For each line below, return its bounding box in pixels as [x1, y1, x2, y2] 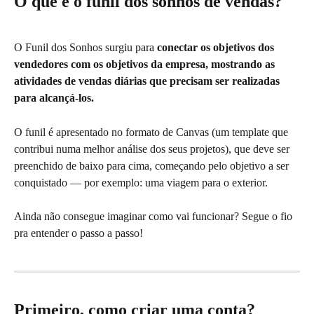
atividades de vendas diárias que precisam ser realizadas [14, 75, 282, 88]
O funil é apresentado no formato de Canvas [14, 125, 209, 138]
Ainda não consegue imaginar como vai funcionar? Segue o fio [14, 210, 295, 223]
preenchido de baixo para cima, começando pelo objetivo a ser [14, 159, 292, 172]
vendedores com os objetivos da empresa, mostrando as [14, 58, 278, 71]
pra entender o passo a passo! [14, 227, 143, 240]
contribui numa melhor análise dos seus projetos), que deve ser [14, 142, 292, 155]
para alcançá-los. [14, 92, 94, 104]
